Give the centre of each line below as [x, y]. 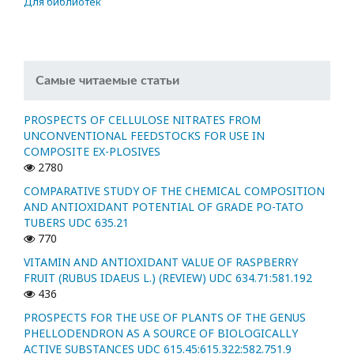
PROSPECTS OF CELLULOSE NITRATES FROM [142, 120]
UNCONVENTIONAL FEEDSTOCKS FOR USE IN [144, 136]
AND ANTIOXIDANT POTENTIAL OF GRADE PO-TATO [164, 207]
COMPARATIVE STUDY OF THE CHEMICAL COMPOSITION [174, 191]
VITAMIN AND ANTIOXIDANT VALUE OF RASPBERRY [161, 262]
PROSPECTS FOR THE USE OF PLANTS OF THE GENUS [165, 318]
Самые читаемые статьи [107, 81]
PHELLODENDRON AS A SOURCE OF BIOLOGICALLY [161, 333]
